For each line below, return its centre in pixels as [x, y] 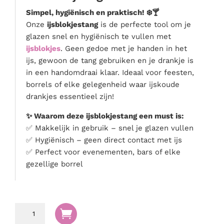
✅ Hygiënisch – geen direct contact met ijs [104, 140]
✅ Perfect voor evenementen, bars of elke [103, 152]
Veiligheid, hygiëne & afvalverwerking [88, 98]
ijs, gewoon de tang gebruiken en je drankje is [110, 60]
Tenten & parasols [49, 83]
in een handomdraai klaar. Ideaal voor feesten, [110, 72]
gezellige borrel [54, 164]
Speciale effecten [48, 38]
